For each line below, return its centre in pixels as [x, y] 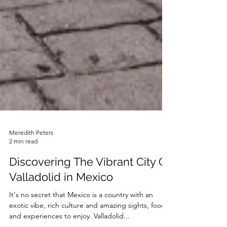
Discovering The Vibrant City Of [90, 182]
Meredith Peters [31, 153]
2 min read [23, 161]
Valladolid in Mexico [61, 197]
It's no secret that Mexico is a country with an [81, 215]
